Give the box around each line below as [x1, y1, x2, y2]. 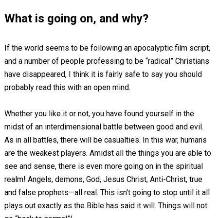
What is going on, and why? [4, 12, 148, 25]
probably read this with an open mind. [4, 83, 130, 92]
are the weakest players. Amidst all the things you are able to [4, 148, 211, 158]
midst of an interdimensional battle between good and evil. [4, 122, 203, 131]
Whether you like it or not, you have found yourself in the [4, 109, 194, 118]
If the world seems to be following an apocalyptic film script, [4, 43, 210, 53]
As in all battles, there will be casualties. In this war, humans [4, 135, 207, 145]
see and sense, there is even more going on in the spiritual [4, 162, 203, 171]
